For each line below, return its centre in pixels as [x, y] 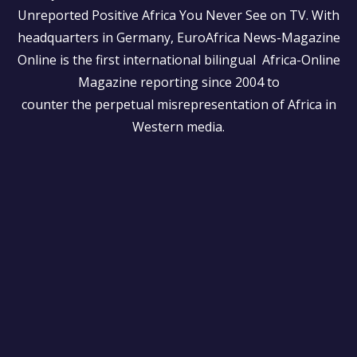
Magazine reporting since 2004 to [178, 82]
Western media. [178, 127]
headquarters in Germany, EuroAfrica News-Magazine [178, 37]
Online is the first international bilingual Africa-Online [178, 60]
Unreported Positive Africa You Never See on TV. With [178, 15]
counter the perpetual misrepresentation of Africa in [178, 104]
